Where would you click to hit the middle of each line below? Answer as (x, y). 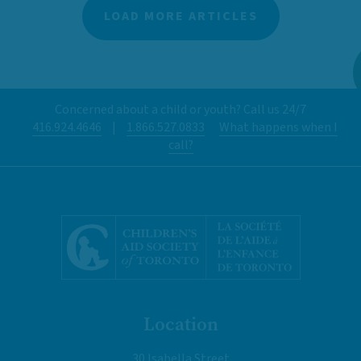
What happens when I (278, 127)
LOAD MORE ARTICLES (180, 16)
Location (180, 324)
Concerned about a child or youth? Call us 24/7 (180, 109)
